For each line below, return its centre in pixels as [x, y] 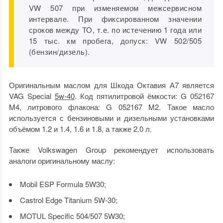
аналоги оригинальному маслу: [62, 161]
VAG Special [32, 96]
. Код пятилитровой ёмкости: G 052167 [144, 96]
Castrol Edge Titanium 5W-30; [68, 200]
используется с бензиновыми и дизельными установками [111, 118]
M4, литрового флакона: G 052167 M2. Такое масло [111, 107]
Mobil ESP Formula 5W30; [63, 184]
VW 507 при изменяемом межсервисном [115, 8]
